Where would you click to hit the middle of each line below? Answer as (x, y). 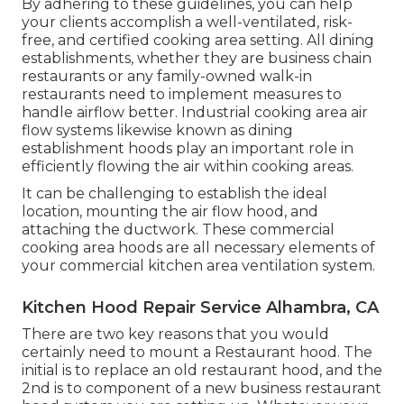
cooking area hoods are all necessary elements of (198, 248)
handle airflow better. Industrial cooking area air (195, 113)
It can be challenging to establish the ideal (174, 194)
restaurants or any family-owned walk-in (167, 77)
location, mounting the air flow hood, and (170, 212)
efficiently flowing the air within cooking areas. (188, 167)
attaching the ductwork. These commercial (178, 230)
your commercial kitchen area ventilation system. (198, 266)
